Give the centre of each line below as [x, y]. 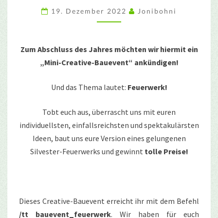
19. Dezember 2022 [90, 11]
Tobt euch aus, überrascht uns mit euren [109, 112]
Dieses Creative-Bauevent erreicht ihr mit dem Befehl [109, 201]
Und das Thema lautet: [89, 87]
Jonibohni [157, 11]
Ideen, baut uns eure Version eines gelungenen [109, 138]
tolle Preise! [166, 151]
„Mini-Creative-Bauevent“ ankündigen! [109, 62]
